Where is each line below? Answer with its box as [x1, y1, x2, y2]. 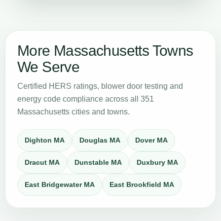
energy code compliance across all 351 [17, 95, 154, 103]
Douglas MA [79, 136, 120, 144]
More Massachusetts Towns [17, 42, 193, 59]
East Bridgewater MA [25, 181, 95, 188]
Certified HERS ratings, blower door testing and [17, 82, 183, 90]
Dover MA [135, 136, 168, 144]
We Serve [17, 59, 80, 75]
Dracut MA [25, 158, 60, 166]
